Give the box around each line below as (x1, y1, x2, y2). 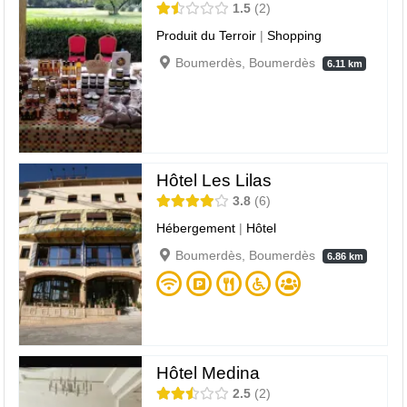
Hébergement (156, 220, 236, 235)
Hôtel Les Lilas (156, 170, 273, 190)
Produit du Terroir (156, 27, 257, 43)
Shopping (267, 27, 323, 43)
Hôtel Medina (156, 362, 261, 382)
